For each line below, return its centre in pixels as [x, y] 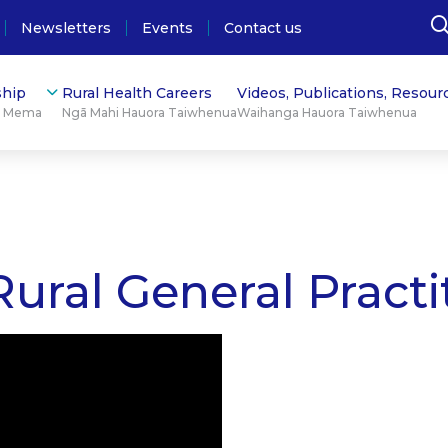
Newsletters [65, 27]
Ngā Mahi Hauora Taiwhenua [149, 112]
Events [167, 27]
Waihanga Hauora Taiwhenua [326, 112]
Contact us [262, 27]
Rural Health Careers [136, 93]
